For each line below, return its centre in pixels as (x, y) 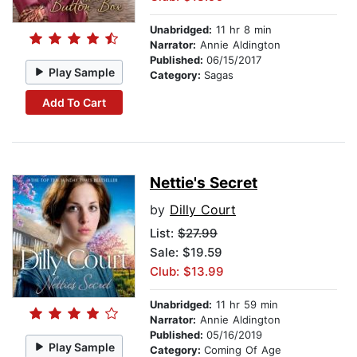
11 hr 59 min (245, 305)
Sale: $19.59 (186, 253)
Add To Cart (74, 102)
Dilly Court (203, 210)
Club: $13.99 (187, 272)
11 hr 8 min (242, 30)
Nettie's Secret (204, 183)
